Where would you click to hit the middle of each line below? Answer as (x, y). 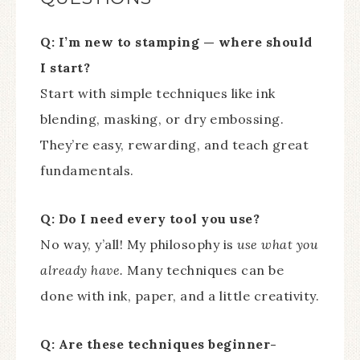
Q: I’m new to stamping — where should (176, 42)
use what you (277, 245)
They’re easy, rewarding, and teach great (174, 145)
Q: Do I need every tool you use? (150, 219)
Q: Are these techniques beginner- (159, 344)
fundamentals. (87, 171)
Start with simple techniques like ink (158, 94)
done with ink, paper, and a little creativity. (180, 296)
